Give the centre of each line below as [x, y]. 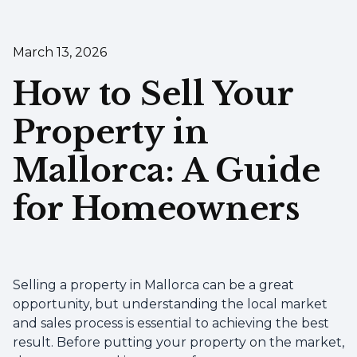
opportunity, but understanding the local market [170, 304]
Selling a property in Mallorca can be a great [153, 285]
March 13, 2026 [60, 52]
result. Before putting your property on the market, [178, 342]
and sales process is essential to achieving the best [171, 323]
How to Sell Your [153, 94]
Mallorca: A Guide [167, 171]
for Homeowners [156, 209]
